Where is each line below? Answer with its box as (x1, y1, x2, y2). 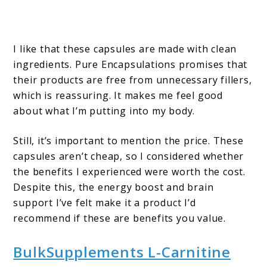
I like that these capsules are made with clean (13, 42, 237, 56)
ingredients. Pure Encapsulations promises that (13, 58, 248, 72)
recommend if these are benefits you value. (13, 212, 226, 225)
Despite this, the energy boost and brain (13, 181, 214, 194)
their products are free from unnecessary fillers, (13, 73, 252, 87)
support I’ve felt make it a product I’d (13, 196, 196, 210)
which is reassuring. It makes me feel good (13, 89, 223, 103)
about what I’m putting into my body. (13, 104, 195, 118)
